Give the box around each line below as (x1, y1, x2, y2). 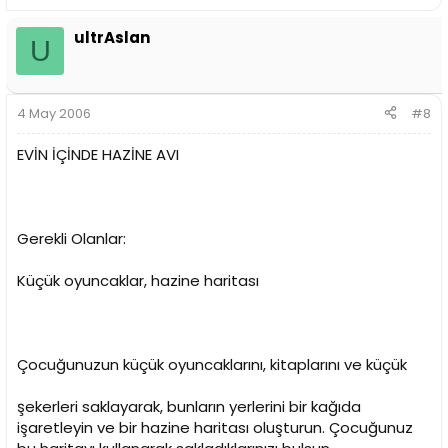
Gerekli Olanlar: (17, 227, 126, 249)
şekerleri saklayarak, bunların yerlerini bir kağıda (17, 395, 361, 417)
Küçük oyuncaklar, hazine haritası (17, 269, 259, 291)
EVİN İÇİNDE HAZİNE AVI (17, 143, 179, 165)
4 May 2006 (17, 103, 91, 123)
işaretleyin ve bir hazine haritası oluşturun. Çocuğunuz (17, 416, 413, 438)
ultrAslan (74, 27, 150, 49)
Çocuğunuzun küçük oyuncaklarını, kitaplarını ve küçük (17, 353, 407, 375)
